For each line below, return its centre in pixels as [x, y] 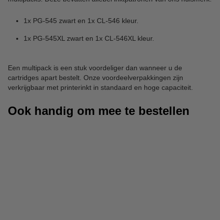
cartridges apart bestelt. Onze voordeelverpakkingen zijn [96, 77]
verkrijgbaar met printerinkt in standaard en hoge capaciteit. [100, 87]
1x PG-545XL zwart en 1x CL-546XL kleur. [89, 38]
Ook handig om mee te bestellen [99, 110]
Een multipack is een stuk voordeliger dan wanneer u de [95, 68]
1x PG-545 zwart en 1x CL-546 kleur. [81, 20]
